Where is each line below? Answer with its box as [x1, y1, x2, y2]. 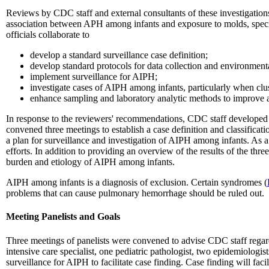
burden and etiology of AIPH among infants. [6, 157, 175, 168]
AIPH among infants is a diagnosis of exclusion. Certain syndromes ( [6, 177, 267, 188]
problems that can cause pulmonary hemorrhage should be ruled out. [6, 188, 264, 199]
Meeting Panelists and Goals [6, 211, 120, 222]
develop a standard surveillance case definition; [30, 50, 208, 61]
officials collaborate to [6, 29, 89, 40]
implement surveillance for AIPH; [30, 71, 157, 82]
